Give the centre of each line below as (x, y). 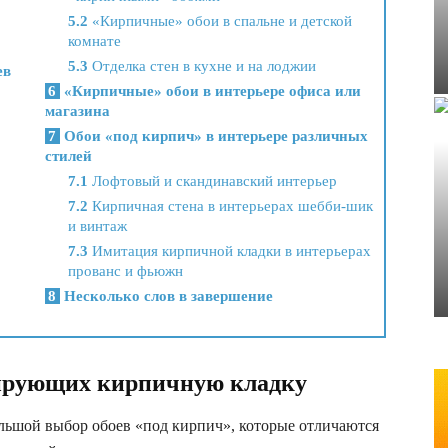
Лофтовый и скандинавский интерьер (213, 181)
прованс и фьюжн (126, 271)
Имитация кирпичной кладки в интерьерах (230, 251)
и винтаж (98, 226)
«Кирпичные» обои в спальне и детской (220, 21)
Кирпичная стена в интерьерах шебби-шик (231, 206)
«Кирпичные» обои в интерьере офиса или (211, 91)
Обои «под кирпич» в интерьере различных (214, 136)
